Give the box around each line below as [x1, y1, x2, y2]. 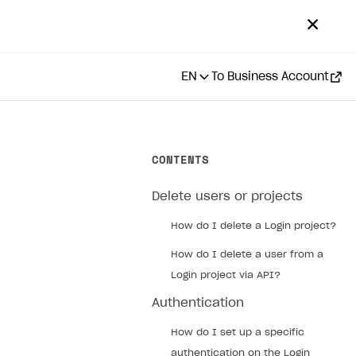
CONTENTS [152, 151, 209, 168]
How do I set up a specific [171, 327, 304, 337]
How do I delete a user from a [171, 250, 323, 259]
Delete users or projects [152, 191, 303, 203]
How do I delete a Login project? [171, 221, 336, 230]
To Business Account [211, 71, 329, 83]
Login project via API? [171, 270, 281, 280]
